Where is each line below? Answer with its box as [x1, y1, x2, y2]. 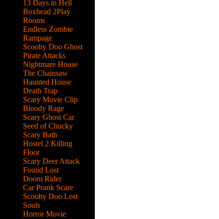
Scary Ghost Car [22, 113, 74, 121]
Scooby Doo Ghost [22, 43, 83, 51]
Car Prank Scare [22, 183, 73, 192]
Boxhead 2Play [22, 7, 70, 16]
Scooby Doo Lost [22, 192, 78, 200]
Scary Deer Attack [22, 157, 80, 165]
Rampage [22, 34, 52, 42]
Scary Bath [22, 131, 57, 139]
